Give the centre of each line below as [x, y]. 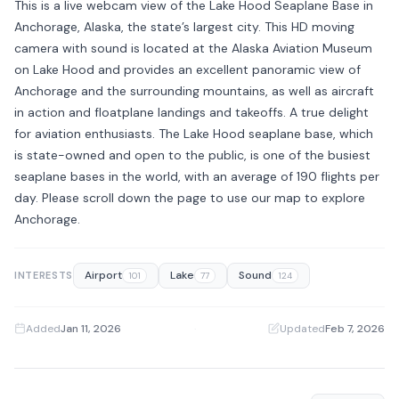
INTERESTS [44, 276]
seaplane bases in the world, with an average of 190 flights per [197, 176]
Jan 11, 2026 [91, 328]
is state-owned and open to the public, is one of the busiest [192, 155]
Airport [103, 276]
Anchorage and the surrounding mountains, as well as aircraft [194, 90]
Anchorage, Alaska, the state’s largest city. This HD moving [184, 26]
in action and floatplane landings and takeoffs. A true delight [191, 112]
